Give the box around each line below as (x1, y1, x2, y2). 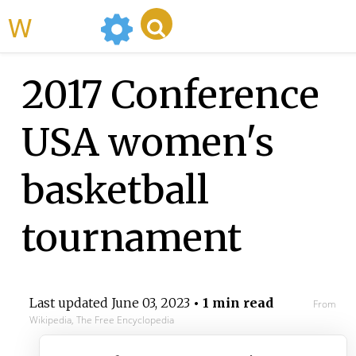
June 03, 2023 (110, 295, 190, 311)
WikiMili (32, 8, 94, 44)
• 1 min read (189, 295, 273, 311)
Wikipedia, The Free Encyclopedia (29, 313, 174, 327)
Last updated (29, 295, 111, 311)
